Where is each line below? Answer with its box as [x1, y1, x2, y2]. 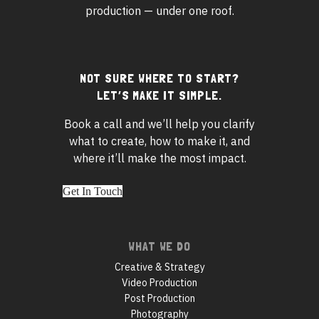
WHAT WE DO [128, 238, 191, 253]
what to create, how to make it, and [69, 133, 250, 148]
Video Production [122, 276, 197, 289]
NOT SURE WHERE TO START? [79, 70, 240, 85]
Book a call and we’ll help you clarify [64, 116, 255, 131]
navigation [158, 258, 236, 277]
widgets [158, 94, 214, 113]
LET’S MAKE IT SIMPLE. [97, 87, 222, 103]
